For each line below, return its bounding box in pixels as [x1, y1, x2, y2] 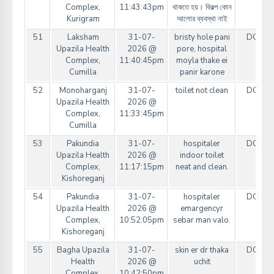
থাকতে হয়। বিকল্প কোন [172, 2, 232, 13]
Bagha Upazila [56, 245, 109, 256]
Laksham [67, 32, 99, 43]
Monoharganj [59, 85, 107, 97]
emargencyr [180, 203, 223, 215]
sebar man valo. [173, 215, 231, 226]
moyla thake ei [176, 55, 228, 67]
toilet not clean [176, 85, 228, 97]
